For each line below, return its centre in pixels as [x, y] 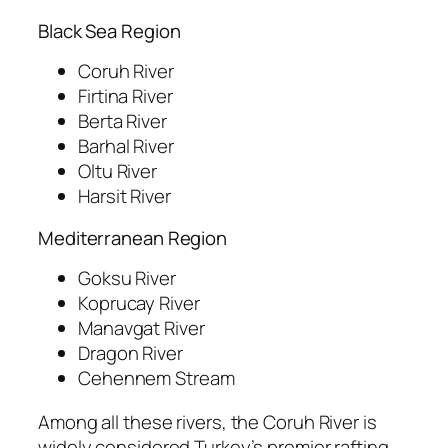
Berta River [122, 121]
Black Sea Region [109, 30]
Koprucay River [139, 303]
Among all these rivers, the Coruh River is [207, 421]
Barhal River [126, 146]
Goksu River [127, 278]
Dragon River [130, 353]
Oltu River [117, 171]
